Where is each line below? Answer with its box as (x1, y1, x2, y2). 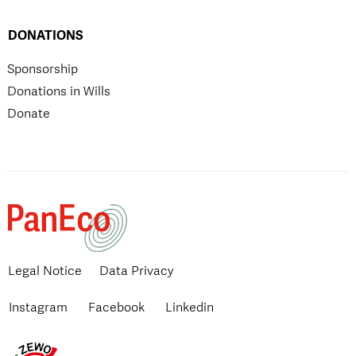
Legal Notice (8, 262, 82, 280)
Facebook (88, 299, 145, 316)
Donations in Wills (7, 83, 110, 100)
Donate (7, 105, 50, 122)
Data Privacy (99, 262, 174, 280)
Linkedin (165, 299, 214, 316)
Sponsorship (7, 60, 78, 78)
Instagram (9, 299, 68, 316)
